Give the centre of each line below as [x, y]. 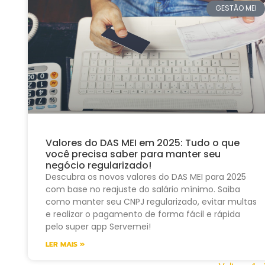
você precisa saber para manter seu [133, 154]
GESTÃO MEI [236, 8]
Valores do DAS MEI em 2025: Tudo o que [143, 143]
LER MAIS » [65, 244]
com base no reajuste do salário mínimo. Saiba [143, 189]
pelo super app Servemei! [98, 226]
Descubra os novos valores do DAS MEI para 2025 [146, 177]
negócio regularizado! [98, 165]
